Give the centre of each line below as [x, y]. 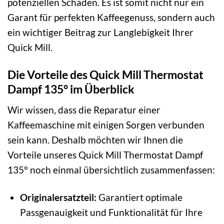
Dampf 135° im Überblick [71, 89]
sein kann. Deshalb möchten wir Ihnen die [95, 139]
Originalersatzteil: [58, 197]
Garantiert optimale [139, 197]
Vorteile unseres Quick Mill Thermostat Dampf [105, 154]
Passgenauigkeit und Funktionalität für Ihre [111, 212]
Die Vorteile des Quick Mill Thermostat [105, 75]
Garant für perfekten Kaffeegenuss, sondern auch [111, 17]
